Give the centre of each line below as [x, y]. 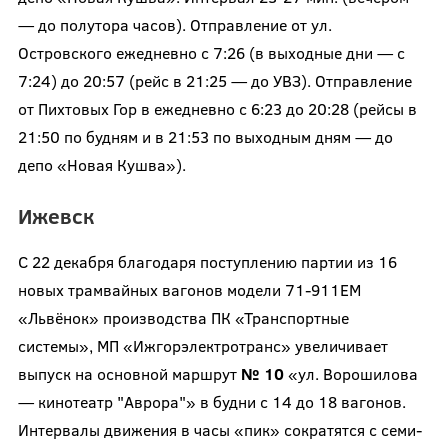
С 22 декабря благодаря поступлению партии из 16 [207, 261]
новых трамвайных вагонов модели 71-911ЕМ [189, 289]
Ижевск [55, 215]
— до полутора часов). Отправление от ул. [174, 24]
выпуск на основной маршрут [129, 373]
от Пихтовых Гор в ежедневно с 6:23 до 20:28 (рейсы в [217, 108]
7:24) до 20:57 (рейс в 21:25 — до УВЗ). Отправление [214, 80]
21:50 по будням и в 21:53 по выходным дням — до [205, 136]
